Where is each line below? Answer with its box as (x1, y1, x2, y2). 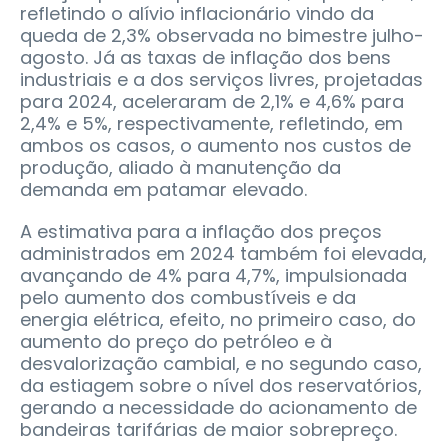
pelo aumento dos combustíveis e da (20, 284, 356, 310)
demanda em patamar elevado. (20, 176, 307, 202)
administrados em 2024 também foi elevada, (20, 240, 427, 266)
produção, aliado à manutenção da (20, 154, 341, 180)
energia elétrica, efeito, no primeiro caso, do (20, 306, 416, 332)
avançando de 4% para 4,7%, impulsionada (20, 262, 407, 288)
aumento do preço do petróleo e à (20, 328, 332, 354)
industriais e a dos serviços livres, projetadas (20, 66, 423, 92)
